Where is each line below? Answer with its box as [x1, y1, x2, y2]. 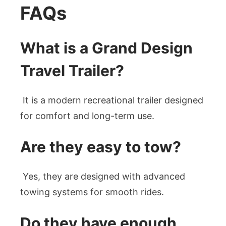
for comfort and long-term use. [20, 110, 154, 121]
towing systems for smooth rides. [20, 186, 164, 197]
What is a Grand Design [20, 38, 193, 57]
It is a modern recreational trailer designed [20, 94, 203, 105]
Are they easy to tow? [20, 137, 181, 156]
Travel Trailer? [20, 61, 124, 80]
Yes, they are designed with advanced [20, 171, 185, 182]
